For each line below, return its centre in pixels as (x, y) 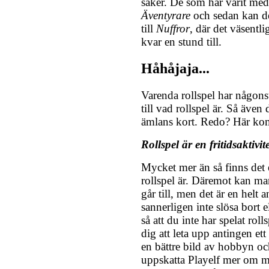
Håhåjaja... (175, 69)
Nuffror (173, 29)
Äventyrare (166, 16)
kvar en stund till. (181, 42)
